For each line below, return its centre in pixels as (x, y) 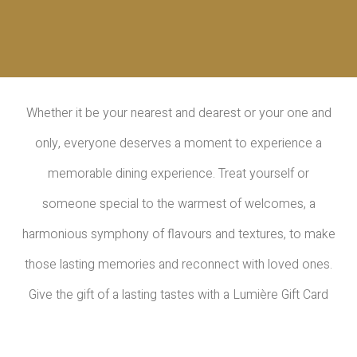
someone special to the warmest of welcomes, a (178, 204)
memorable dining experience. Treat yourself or (178, 174)
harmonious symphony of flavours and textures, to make (178, 235)
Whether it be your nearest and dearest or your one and (178, 114)
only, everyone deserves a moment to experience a (178, 144)
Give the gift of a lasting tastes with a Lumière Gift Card (178, 295)
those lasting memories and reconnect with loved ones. (178, 265)
